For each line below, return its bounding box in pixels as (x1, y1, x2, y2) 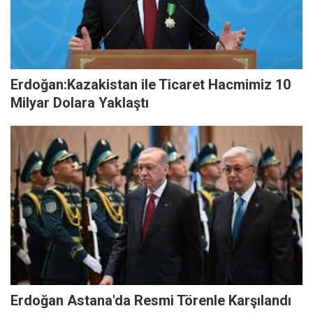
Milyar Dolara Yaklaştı (10, 94, 149, 112)
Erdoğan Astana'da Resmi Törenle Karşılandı (10, 292, 291, 310)
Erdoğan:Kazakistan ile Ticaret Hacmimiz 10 (10, 76, 291, 94)
